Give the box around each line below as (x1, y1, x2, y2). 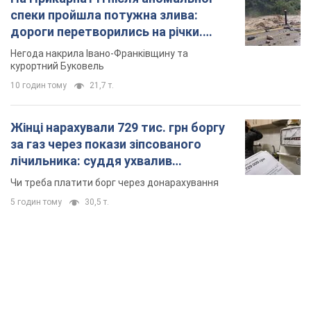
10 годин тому (10, 81, 67, 91)
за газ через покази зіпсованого (10, 137, 201, 152)
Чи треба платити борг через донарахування (10, 177, 219, 189)
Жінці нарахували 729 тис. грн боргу (10, 120, 225, 135)
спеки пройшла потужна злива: (10, 8, 198, 23)
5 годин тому (10, 197, 62, 208)
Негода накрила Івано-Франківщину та (10, 48, 188, 60)
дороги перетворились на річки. (10, 24, 203, 40)
